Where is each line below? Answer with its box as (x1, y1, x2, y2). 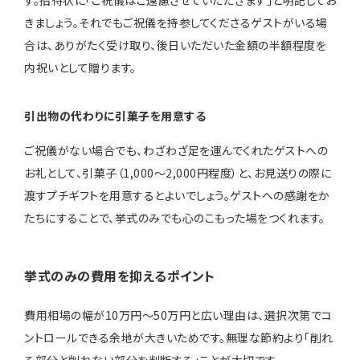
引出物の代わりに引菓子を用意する (24, 108, 206, 125)
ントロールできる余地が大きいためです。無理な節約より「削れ (24, 329, 333, 346)
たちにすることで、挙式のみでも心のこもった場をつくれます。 (24, 210, 325, 227)
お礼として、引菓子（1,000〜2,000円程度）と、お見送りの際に (24, 165, 331, 182)
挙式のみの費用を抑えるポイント (24, 265, 215, 285)
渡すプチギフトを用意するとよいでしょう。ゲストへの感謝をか (24, 187, 330, 204)
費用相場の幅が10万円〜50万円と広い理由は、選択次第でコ (24, 307, 333, 324)
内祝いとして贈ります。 (24, 59, 137, 76)
